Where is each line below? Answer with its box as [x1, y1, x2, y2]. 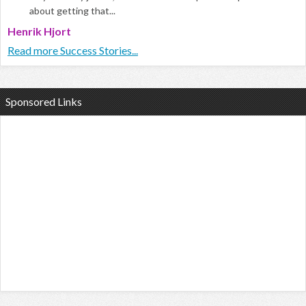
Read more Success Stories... [8, 44, 138, 57]
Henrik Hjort [8, 25, 71, 38]
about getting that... [29, 5, 115, 17]
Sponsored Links [5, 95, 82, 109]
